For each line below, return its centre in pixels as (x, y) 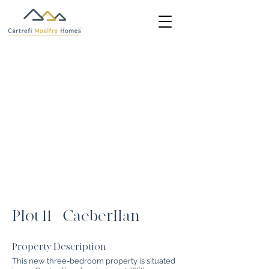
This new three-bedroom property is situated (94, 261)
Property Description (59, 247)
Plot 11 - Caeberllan (76, 216)
